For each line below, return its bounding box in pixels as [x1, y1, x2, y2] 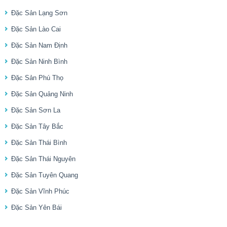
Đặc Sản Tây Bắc [11, 123, 63, 131]
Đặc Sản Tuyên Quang [11, 171, 78, 179]
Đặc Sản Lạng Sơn [11, 9, 67, 17]
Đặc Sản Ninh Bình [11, 58, 67, 66]
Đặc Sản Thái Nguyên [11, 155, 75, 163]
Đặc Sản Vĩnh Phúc [11, 187, 69, 196]
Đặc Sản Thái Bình [11, 139, 67, 147]
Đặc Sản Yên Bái [11, 204, 62, 212]
